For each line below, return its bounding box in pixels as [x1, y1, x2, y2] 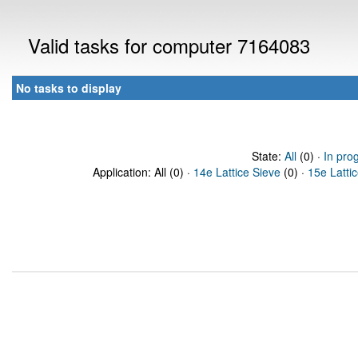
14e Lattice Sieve [193, 164, 280, 180]
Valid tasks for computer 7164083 [28, 31, 310, 59]
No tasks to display [16, 80, 121, 96]
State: [251, 148, 284, 164]
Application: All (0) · [93, 164, 193, 180]
